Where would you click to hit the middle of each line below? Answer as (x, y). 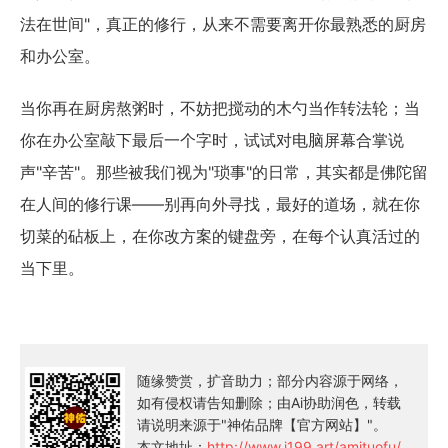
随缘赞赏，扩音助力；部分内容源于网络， (270, 380)
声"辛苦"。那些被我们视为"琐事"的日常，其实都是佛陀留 (224, 171)
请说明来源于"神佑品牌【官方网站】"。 (262, 424)
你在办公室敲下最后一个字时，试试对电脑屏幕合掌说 (212, 139)
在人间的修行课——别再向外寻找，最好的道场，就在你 (220, 203)
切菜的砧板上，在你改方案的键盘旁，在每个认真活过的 (220, 235)
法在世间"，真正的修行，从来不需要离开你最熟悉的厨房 (223, 23)
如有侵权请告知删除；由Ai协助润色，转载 (269, 402)
